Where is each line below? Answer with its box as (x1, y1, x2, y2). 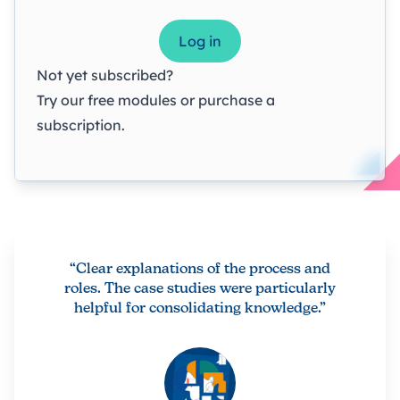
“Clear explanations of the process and (70, 262, 330, 277)
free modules (87, 90, 177, 109)
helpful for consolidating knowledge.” (74, 301, 326, 316)
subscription (37, 115, 121, 134)
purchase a (198, 90, 275, 109)
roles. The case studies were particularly (64, 281, 336, 296)
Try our (37, 90, 87, 109)
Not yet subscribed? (37, 65, 173, 84)
